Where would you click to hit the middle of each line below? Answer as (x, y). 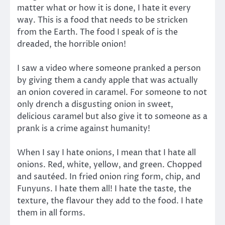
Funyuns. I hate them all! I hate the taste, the (104, 189)
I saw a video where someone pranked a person (109, 68)
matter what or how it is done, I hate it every (104, 8)
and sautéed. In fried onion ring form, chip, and (109, 177)
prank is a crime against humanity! (84, 128)
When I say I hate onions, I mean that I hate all (106, 152)
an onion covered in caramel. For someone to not (112, 92)
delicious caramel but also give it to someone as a (112, 116)
